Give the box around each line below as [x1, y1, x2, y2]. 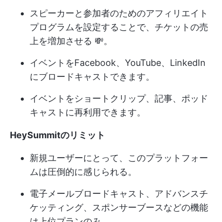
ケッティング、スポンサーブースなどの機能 [30, 202, 208, 213]
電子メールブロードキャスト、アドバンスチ [30, 188, 208, 199]
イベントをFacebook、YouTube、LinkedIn [30, 57, 206, 68]
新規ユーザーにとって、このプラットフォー [30, 152, 208, 163]
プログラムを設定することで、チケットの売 [30, 21, 208, 32]
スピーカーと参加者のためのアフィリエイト [30, 7, 208, 18]
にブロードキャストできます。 [30, 71, 155, 82]
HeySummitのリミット [10, 129, 105, 140]
